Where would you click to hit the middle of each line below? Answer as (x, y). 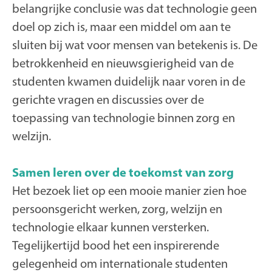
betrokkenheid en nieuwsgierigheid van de (123, 63)
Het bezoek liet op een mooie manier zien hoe (129, 191)
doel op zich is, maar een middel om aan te (121, 27)
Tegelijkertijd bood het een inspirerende (116, 245)
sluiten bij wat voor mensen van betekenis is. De (135, 45)
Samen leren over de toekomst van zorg (123, 172)
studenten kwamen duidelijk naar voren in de (129, 81)
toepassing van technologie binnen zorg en (124, 118)
